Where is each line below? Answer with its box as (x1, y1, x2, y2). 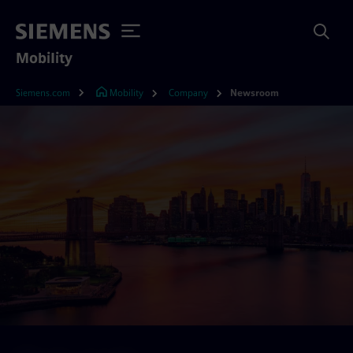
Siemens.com (16, 87, 70, 98)
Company (169, 87, 208, 98)
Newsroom (230, 87, 279, 98)
